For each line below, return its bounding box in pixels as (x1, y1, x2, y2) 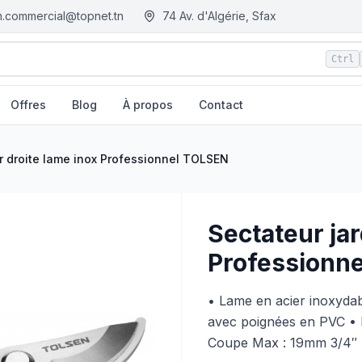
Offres (11, 98, 46, 112)
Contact (199, 98, 243, 112)
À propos (123, 98, 173, 112)
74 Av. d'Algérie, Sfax (162, 9, 276, 23)
